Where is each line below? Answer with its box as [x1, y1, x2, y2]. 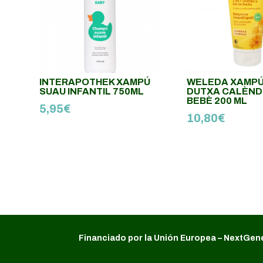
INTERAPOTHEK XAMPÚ [39, 76, 151, 87]
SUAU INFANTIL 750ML [39, 86, 144, 96]
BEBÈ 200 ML [187, 95, 248, 106]
